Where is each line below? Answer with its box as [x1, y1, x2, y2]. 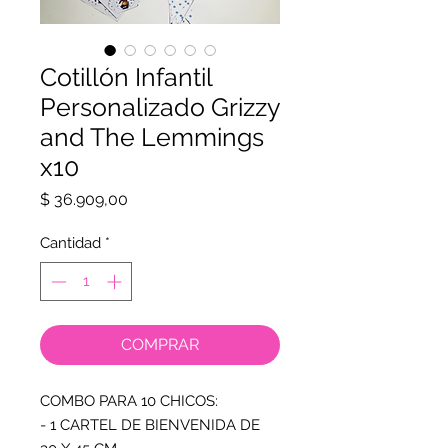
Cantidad [40, 234, 101, 252]
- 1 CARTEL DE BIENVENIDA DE [40, 415, 260, 434]
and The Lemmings [40, 122, 264, 152]
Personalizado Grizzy [40, 92, 280, 122]
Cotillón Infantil [40, 62, 212, 92]
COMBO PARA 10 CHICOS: [40, 391, 218, 410]
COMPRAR [121, 334, 199, 354]
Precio [127, 189, 174, 208]
